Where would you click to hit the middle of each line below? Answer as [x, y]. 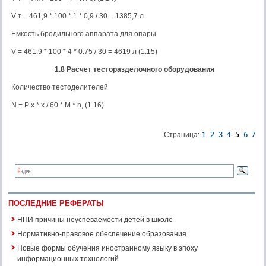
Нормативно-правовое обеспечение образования [102, 233]
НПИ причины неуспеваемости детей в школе [95, 219]
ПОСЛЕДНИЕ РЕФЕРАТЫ [56, 203]
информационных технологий [68, 258]
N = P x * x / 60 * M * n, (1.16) [58, 105]
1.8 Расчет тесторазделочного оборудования [134, 69]
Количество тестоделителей [60, 87]
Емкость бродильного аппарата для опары [84, 34]
